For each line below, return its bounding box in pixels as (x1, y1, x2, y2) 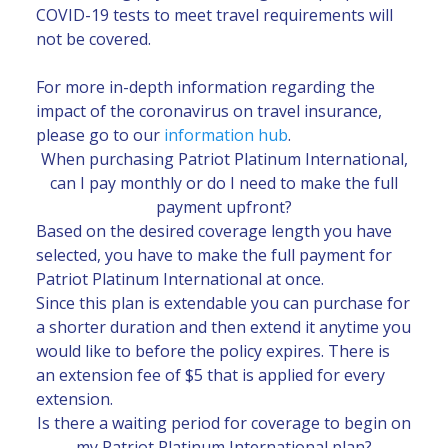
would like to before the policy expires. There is (36, 339, 390, 362)
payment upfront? (156, 195, 292, 218)
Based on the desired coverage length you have (36, 219, 392, 242)
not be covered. (36, 27, 151, 50)
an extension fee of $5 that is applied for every (36, 363, 385, 386)
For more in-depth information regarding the (36, 75, 375, 98)
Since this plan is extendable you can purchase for (36, 291, 410, 314)
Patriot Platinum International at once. (36, 267, 324, 290)
